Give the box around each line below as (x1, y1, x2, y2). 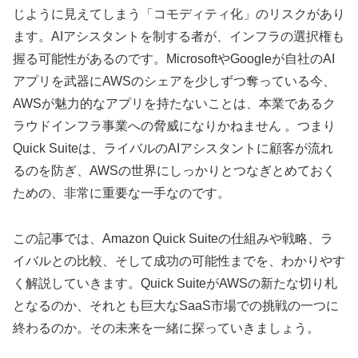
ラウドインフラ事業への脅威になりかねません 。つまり (13, 119, 336, 133)
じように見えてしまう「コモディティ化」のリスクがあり (13, 7, 345, 22)
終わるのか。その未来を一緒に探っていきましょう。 (13, 321, 320, 336)
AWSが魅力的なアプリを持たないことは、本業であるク (13, 97, 336, 111)
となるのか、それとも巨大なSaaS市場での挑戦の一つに (13, 299, 339, 313)
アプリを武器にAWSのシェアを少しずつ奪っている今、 (13, 74, 336, 89)
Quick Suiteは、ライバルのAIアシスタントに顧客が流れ (13, 141, 333, 156)
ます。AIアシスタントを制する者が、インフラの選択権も (13, 30, 344, 44)
